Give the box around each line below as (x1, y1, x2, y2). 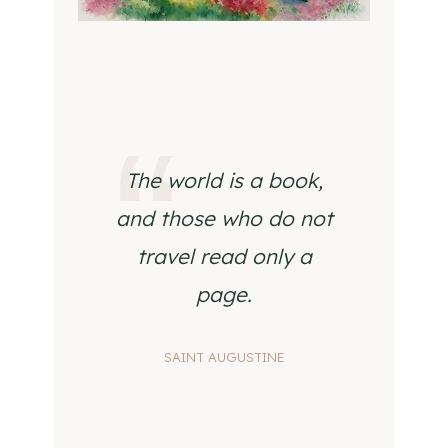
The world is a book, (125, 167, 323, 193)
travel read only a (136, 243, 312, 269)
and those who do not (115, 205, 333, 231)
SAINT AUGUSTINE (163, 349, 285, 365)
